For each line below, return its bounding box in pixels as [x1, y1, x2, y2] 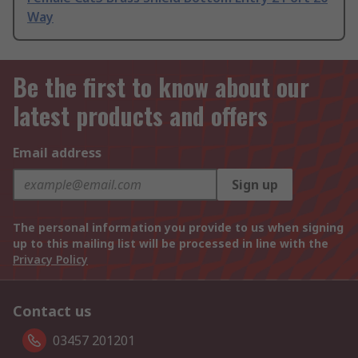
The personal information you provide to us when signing [13, 220, 344, 236]
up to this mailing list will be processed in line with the [13, 236, 328, 252]
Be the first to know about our [13, 69, 309, 105]
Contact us [13, 301, 92, 321]
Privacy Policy [13, 252, 88, 268]
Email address [13, 144, 101, 162]
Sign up [232, 176, 278, 194]
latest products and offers [13, 97, 268, 134]
